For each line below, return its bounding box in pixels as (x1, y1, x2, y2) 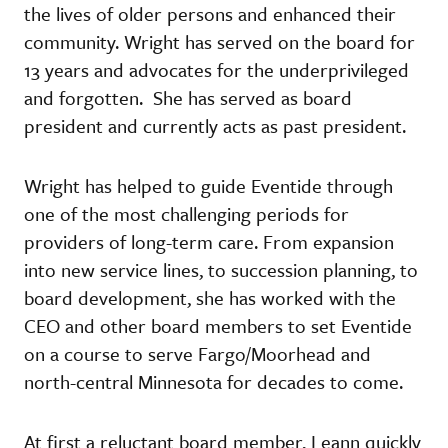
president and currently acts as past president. (24, 111, 406, 139)
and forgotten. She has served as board (24, 83, 352, 111)
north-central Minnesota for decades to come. (24, 367, 403, 395)
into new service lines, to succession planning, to (24, 255, 418, 283)
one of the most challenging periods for (24, 199, 349, 227)
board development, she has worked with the (24, 283, 396, 311)
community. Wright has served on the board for (24, 27, 415, 55)
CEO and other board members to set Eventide (24, 311, 412, 339)
